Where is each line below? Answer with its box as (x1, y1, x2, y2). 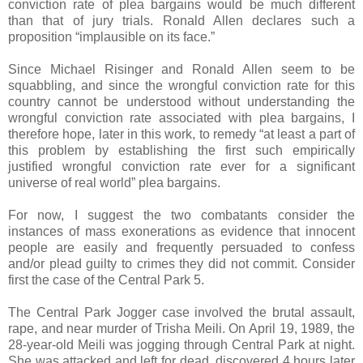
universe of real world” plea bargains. (8, 176, 220, 190)
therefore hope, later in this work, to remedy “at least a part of (8, 127, 355, 142)
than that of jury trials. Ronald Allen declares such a (8, 14, 355, 28)
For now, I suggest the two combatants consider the (8, 208, 355, 223)
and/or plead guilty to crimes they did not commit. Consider (8, 257, 355, 271)
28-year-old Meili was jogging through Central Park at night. (8, 338, 355, 352)
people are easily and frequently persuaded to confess (8, 241, 355, 255)
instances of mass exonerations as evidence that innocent (8, 224, 355, 239)
